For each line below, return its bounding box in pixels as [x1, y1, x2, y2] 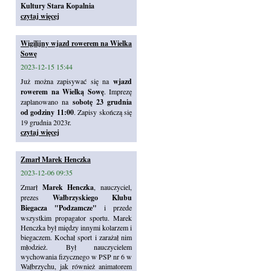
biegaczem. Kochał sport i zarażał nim [21, 232, 132, 242]
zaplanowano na [21, 97, 73, 106]
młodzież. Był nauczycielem [21, 242, 132, 252]
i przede [97, 203, 132, 212]
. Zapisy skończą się [73, 107, 132, 117]
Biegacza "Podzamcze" [21, 203, 97, 213]
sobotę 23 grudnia [72, 97, 132, 107]
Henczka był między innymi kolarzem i [21, 223, 132, 232]
